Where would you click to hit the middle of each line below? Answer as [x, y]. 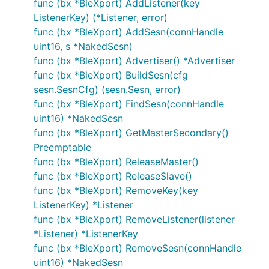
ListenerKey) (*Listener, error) [101, 17]
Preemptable [62, 147]
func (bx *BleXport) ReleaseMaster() [116, 162]
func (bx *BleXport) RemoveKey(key [116, 190]
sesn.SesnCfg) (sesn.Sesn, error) [107, 89]
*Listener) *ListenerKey [86, 234]
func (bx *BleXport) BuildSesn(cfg [111, 75]
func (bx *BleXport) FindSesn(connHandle [129, 104]
